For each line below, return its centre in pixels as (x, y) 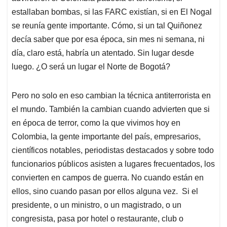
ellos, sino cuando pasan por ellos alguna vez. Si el (105, 191)
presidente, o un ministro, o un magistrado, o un (97, 205)
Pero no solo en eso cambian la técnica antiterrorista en (111, 95)
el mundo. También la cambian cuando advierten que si (111, 109)
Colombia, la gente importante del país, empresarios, (106, 136)
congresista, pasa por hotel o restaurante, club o (98, 218)
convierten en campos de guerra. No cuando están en (108, 177)
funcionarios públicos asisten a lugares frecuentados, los (113, 164)
